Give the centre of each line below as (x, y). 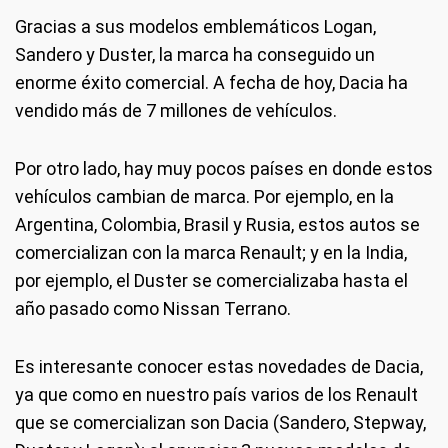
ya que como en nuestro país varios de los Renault (216, 394)
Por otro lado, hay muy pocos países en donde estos (224, 168)
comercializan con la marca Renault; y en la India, (211, 252)
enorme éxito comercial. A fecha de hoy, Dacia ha (211, 82)
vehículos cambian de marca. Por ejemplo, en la (204, 196)
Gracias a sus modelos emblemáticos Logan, (195, 26)
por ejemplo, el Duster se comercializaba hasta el (211, 280)
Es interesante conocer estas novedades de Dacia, (219, 366)
